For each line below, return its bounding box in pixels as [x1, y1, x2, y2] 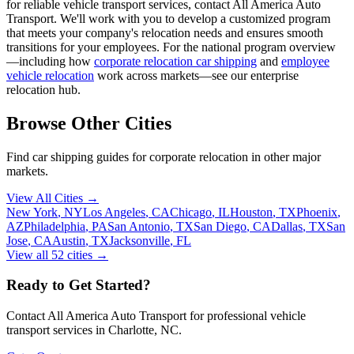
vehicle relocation [6, 68, 94, 82]
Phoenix [296, 205, 337, 219]
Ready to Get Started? [6, 277, 151, 294]
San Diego [194, 219, 247, 233]
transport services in [6, 323, 108, 337]
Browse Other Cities [6, 112, 171, 134]
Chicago [170, 205, 212, 219]
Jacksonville [109, 233, 170, 247]
